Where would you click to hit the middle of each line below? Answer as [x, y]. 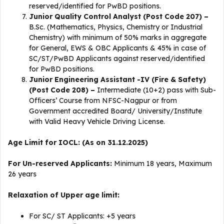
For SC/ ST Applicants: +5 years [82, 216]
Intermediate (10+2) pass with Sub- [156, 90]
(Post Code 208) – [63, 90]
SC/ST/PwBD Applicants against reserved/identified [117, 58]
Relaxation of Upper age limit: [64, 195]
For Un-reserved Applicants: [61, 163]
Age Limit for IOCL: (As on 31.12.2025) [78, 142]
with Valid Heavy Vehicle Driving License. [97, 121]
